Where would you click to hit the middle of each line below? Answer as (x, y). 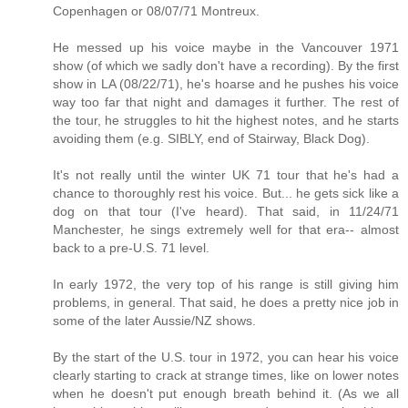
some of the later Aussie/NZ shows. (154, 321)
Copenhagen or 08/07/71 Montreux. (156, 11)
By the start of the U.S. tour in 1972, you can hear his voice (226, 357)
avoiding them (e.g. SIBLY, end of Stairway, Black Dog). (211, 139)
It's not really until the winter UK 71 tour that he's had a (226, 175)
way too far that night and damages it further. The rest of (226, 102)
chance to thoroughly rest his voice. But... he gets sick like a (226, 194)
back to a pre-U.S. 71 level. (131, 248)
